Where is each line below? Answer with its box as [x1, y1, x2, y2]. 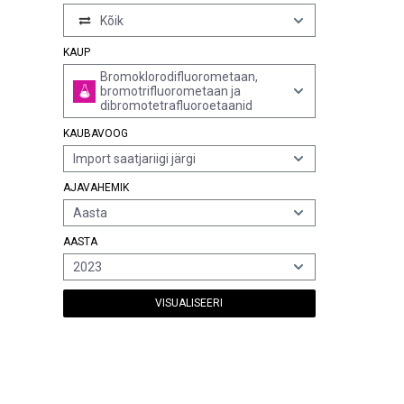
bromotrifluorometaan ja [100, 84, 241, 98]
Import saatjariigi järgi [73, 151, 196, 166]
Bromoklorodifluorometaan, [100, 69, 258, 84]
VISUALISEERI [155, 297, 224, 309]
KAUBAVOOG [63, 127, 128, 140]
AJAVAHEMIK [63, 181, 129, 194]
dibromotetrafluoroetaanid [100, 98, 252, 113]
